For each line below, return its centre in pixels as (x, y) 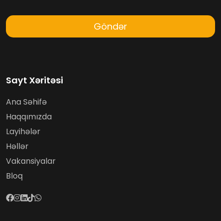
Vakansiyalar (31, 161)
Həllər (17, 147)
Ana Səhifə (26, 102)
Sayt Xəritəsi (35, 80)
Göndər (110, 27)
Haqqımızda (29, 117)
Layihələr (23, 132)
